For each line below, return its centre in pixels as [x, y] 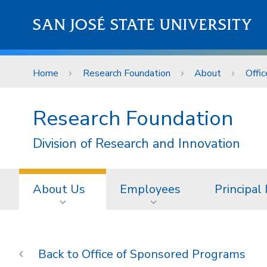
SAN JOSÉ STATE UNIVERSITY [143, 25]
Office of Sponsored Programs [163, 254]
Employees [150, 189]
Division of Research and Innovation [136, 143]
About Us [59, 189]
